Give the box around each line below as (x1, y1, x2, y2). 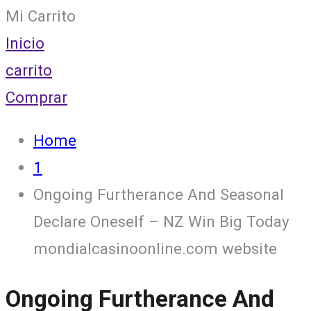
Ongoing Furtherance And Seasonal (33, 185, 284, 203)
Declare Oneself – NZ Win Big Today (33, 212, 289, 230)
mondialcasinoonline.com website (33, 239, 277, 258)
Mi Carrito (6, 7, 76, 26)
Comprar (6, 88, 67, 107)
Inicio (6, 34, 44, 53)
